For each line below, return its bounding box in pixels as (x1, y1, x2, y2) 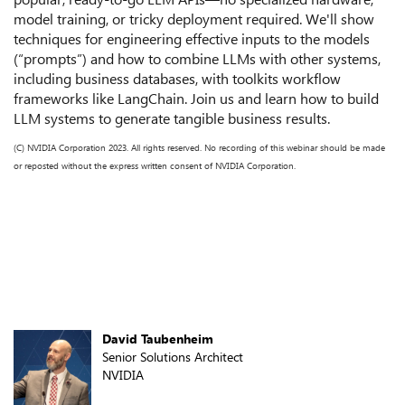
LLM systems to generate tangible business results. (14, 108, 330, 127)
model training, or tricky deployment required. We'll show (14, 8, 374, 28)
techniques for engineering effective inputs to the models (14, 28, 370, 48)
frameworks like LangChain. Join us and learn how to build (14, 88, 379, 108)
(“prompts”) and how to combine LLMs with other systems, (14, 48, 381, 68)
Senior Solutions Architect (102, 347, 243, 365)
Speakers (14, 283, 108, 308)
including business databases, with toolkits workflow (14, 68, 341, 88)
